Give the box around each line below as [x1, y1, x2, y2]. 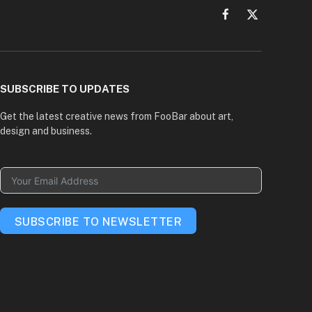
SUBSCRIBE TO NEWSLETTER [14, 215, 182, 229]
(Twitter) [251, 29, 290, 40]
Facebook [224, 15, 270, 26]
